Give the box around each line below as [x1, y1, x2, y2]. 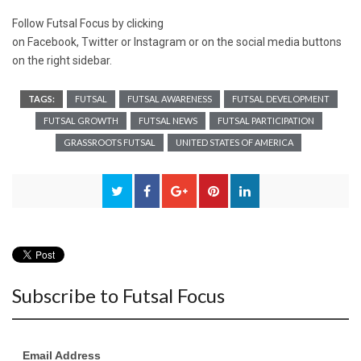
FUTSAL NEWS [138, 115, 197, 127]
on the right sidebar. [12, 54, 112, 68]
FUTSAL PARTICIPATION [217, 115, 314, 127]
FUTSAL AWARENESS [127, 93, 212, 105]
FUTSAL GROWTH [43, 115, 118, 127]
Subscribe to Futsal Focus [12, 284, 225, 308]
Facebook [27, 35, 77, 49]
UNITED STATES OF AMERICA [176, 137, 293, 148]
